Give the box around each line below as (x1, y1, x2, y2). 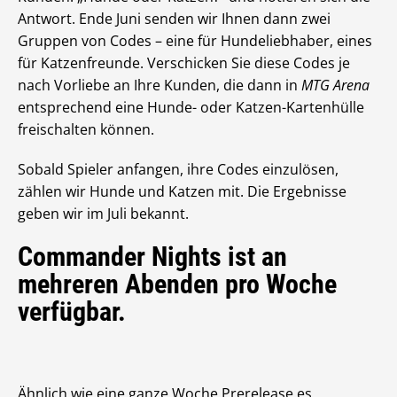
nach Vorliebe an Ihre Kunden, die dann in (18, 75, 301, 96)
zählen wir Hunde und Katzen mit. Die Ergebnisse (18, 182, 346, 202)
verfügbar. (18, 296, 126, 328)
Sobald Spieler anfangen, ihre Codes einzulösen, (18, 160, 339, 180)
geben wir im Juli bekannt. (18, 204, 189, 224)
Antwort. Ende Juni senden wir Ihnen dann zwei (18, 9, 331, 29)
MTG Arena (301, 75, 370, 96)
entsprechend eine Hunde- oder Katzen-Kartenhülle (18, 97, 364, 118)
